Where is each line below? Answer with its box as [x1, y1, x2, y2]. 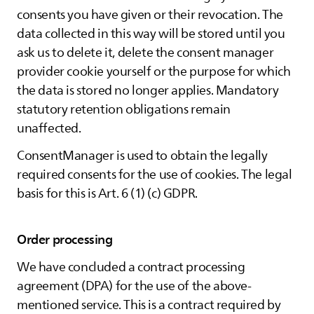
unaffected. [17, 118, 81, 138]
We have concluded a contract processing [17, 257, 245, 277]
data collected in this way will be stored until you [17, 24, 285, 43]
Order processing [17, 229, 113, 250]
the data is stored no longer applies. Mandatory [17, 81, 279, 100]
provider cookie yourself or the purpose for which [17, 62, 291, 81]
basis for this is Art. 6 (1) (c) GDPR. [17, 184, 198, 203]
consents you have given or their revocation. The [17, 5, 283, 25]
